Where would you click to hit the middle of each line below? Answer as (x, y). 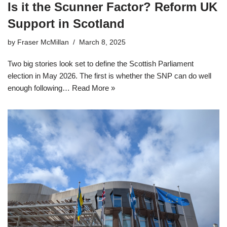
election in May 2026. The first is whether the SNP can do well (109, 76)
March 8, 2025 (102, 43)
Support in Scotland (66, 24)
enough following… (40, 88)
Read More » (93, 88)
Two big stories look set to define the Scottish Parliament (101, 64)
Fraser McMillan (43, 43)
